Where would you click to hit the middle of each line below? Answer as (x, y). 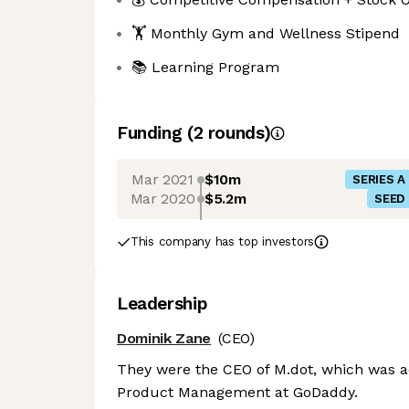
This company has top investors (223, 241)
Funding (152, 133)
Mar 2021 (163, 179)
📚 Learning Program (205, 67)
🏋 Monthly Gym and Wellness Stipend (266, 33)
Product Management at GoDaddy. (237, 393)
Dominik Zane (164, 338)
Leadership (163, 304)
